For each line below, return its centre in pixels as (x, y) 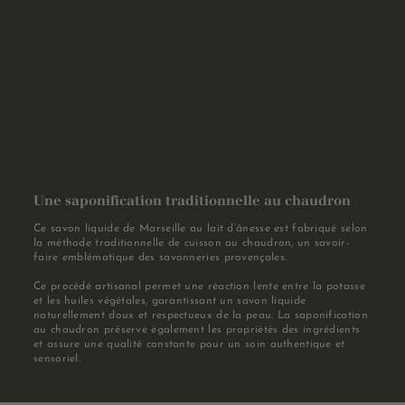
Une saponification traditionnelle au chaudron (192, 200)
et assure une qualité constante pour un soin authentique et (189, 344)
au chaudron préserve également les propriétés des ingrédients (197, 330)
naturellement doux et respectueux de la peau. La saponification (201, 315)
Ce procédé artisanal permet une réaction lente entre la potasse (199, 286)
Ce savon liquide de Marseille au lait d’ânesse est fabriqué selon (201, 228)
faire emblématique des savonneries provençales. (160, 257)
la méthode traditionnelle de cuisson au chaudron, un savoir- (192, 243)
